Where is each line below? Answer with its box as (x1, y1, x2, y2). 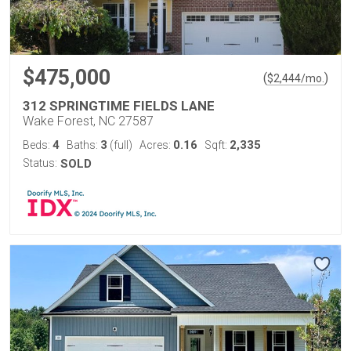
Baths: (67, 138, 100, 151)
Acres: (139, 138, 173, 151)
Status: (23, 156, 57, 169)
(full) (107, 138, 132, 151)
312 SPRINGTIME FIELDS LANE (23, 97, 215, 114)
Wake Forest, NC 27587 (23, 113, 154, 128)
